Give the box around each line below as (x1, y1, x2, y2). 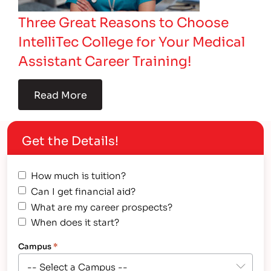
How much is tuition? (31, 168, 126, 182)
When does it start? (31, 215, 120, 229)
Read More (33, 87, 87, 102)
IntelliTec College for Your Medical (18, 30, 246, 50)
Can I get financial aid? (31, 183, 136, 197)
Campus (18, 240, 52, 252)
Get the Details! (22, 131, 119, 149)
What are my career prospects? (31, 199, 173, 213)
